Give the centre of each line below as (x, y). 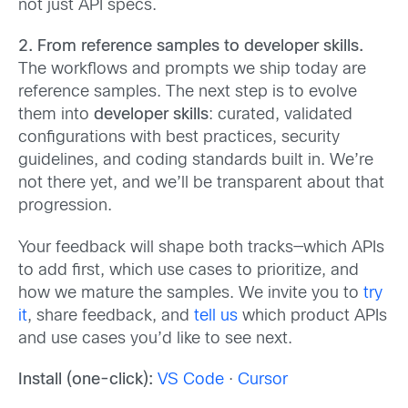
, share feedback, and (111, 316)
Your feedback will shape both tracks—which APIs (201, 248)
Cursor (263, 380)
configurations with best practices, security (179, 138)
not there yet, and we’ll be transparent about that (201, 184)
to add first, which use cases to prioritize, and (189, 270)
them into (56, 116)
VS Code (191, 380)
